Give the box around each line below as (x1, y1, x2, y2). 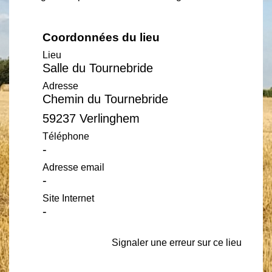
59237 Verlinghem (42, 112, 140, 125)
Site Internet (42, 193, 94, 203)
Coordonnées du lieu (42, 31, 160, 44)
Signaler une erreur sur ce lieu (112, 237, 242, 248)
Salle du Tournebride (42, 61, 153, 75)
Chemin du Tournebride (42, 92, 168, 106)
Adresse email (42, 162, 104, 172)
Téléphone (42, 131, 89, 141)
